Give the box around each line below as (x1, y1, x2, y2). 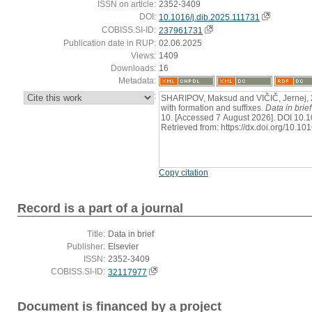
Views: (131, 50, 156, 61)
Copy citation (159, 167, 208, 178)
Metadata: (118, 75, 156, 86)
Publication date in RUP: (63, 38, 156, 48)
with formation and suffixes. (161, 102, 265, 113)
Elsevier (108, 242, 139, 252)
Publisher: (67, 242, 105, 252)
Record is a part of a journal (17, 201, 183, 216)
